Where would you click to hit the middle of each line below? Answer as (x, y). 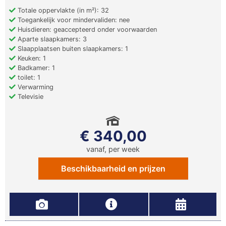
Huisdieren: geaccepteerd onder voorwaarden (86, 30)
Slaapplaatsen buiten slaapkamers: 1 (72, 49)
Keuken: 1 (31, 59)
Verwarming (35, 87)
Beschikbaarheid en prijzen (113, 169)
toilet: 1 (28, 78)
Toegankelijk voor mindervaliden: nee (73, 20)
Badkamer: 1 (35, 68)
